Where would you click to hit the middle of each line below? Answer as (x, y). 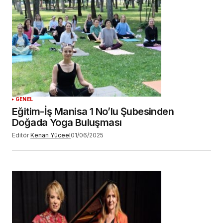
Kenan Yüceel (51, 135)
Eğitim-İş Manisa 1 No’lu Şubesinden (93, 112)
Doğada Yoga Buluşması (67, 123)
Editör (20, 135)
